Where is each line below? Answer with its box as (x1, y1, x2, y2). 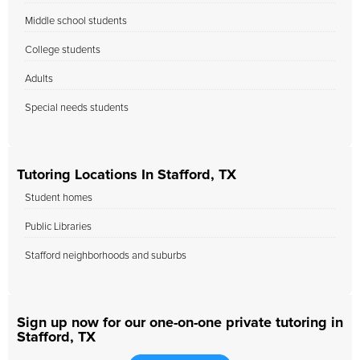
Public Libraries (25, 222, 92, 232)
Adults (25, 74, 53, 84)
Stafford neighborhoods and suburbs (25, 251, 186, 261)
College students (25, 45, 100, 55)
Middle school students (25, 16, 127, 27)
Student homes (25, 193, 92, 203)
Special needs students (25, 103, 129, 113)
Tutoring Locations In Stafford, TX (17, 168, 236, 182)
